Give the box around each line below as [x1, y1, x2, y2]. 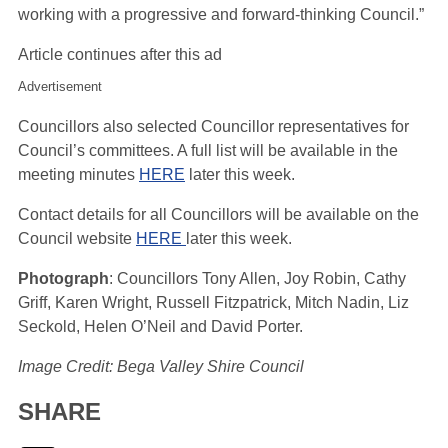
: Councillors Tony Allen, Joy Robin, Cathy [109, 269, 406, 287]
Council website [18, 229, 136, 247]
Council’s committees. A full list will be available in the [18, 141, 398, 159]
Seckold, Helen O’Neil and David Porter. [18, 317, 303, 335]
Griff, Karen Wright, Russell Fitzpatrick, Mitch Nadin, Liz [18, 293, 409, 311]
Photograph [18, 269, 109, 287]
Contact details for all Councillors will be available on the [18, 205, 419, 223]
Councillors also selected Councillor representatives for [18, 117, 409, 135]
